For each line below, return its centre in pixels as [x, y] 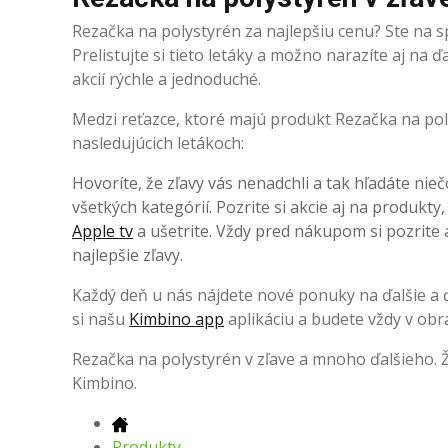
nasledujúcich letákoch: [158, 142]
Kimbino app [176, 318]
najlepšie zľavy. [127, 254]
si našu [100, 318]
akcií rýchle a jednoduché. [166, 78]
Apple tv [102, 230]
